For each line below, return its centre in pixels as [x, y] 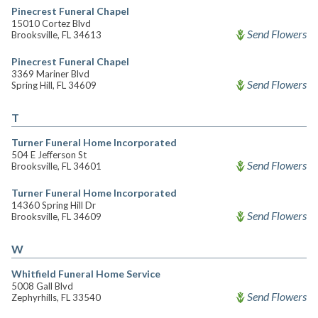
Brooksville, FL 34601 [56, 166]
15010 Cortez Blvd [51, 23]
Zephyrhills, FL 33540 [56, 297]
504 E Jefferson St [49, 155]
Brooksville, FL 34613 [56, 35]
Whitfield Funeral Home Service [86, 274]
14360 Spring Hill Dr [54, 205]
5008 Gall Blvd [42, 286]
